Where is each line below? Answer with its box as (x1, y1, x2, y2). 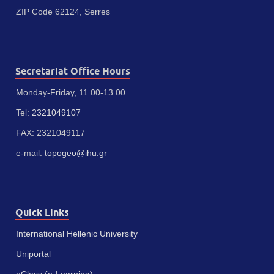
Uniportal (16, 248, 51, 259)
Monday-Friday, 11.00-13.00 (16, 87, 125, 97)
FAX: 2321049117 (16, 127, 85, 138)
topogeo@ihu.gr (45, 147, 107, 158)
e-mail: (16, 147, 45, 158)
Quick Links (15, 206, 69, 218)
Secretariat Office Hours (15, 65, 130, 77)
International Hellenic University (16, 228, 138, 239)
